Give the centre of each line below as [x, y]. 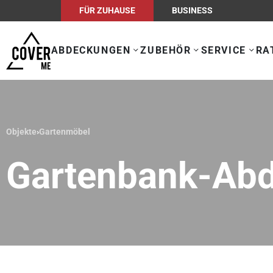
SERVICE [223, 50]
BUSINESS [192, 10]
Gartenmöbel [65, 131]
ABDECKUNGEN [91, 50]
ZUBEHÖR [166, 50]
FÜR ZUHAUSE [107, 10]
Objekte [21, 131]
